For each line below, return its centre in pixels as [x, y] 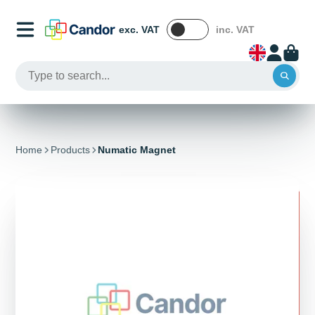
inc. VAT [236, 29]
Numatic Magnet [136, 150]
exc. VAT [140, 29]
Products [70, 150]
